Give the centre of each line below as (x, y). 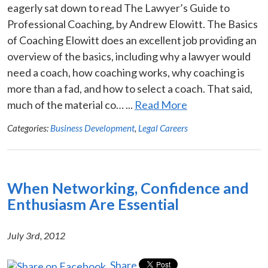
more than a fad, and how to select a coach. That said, (130, 88)
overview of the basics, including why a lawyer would (129, 56)
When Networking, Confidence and (128, 188)
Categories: (29, 128)
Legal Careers (163, 128)
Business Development (92, 128)
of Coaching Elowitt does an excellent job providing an (132, 40)
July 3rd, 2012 (36, 235)
